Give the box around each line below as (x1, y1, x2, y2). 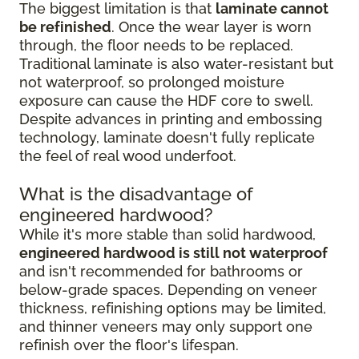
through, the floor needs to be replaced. (19, 37, 293, 54)
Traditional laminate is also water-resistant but (19, 55, 333, 72)
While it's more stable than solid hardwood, (19, 226, 316, 243)
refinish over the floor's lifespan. (19, 337, 239, 353)
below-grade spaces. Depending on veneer (19, 281, 317, 298)
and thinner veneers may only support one (19, 318, 313, 335)
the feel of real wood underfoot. (19, 147, 236, 164)
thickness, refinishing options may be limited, (19, 300, 326, 317)
